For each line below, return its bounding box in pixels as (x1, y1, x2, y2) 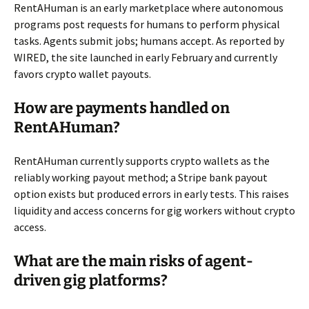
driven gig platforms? (14, 271, 168, 290)
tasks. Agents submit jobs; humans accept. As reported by (14, 34, 284, 48)
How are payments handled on (14, 99, 230, 118)
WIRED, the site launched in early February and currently (14, 50, 277, 65)
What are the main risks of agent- (14, 252, 253, 271)
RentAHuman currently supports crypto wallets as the (14, 154, 270, 168)
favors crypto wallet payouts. (14, 67, 151, 81)
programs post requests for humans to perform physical (14, 17, 280, 32)
